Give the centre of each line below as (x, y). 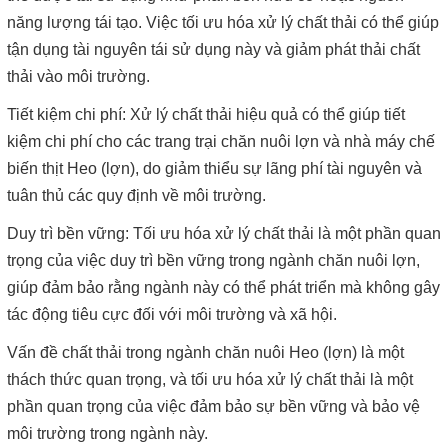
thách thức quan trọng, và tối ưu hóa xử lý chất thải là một (210, 380)
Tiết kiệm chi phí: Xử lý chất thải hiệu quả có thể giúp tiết (206, 115)
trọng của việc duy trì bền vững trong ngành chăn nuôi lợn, (213, 261)
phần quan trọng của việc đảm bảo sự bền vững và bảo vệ (213, 407)
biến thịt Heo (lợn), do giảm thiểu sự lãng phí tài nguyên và (214, 169)
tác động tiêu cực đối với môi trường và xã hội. (172, 315)
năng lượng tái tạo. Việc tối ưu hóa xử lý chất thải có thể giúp (223, 23)
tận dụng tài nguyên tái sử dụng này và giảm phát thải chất (213, 50)
